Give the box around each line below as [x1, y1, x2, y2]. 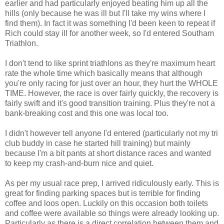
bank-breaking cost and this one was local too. [5, 109, 168, 118]
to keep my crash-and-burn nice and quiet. [5, 159, 153, 168]
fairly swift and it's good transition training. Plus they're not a [5, 99, 215, 108]
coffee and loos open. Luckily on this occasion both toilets [5, 199, 208, 208]
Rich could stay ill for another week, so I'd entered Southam [5, 29, 214, 38]
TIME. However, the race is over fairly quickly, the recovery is [5, 89, 218, 98]
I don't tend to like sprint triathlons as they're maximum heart [5, 59, 215, 68]
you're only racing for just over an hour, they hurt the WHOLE [5, 79, 218, 88]
